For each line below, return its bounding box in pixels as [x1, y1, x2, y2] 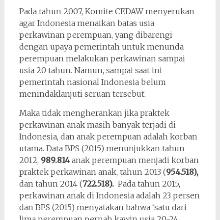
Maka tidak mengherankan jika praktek [19, 108, 169, 118]
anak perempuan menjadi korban [71, 155, 199, 165]
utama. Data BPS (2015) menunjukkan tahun [19, 143, 185, 153]
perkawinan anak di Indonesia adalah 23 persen [19, 190, 200, 200]
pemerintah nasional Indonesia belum [19, 77, 166, 87]
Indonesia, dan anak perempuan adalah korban [19, 131, 197, 141]
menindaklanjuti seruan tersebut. [19, 88, 146, 99]
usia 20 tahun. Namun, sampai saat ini [19, 65, 162, 75]
